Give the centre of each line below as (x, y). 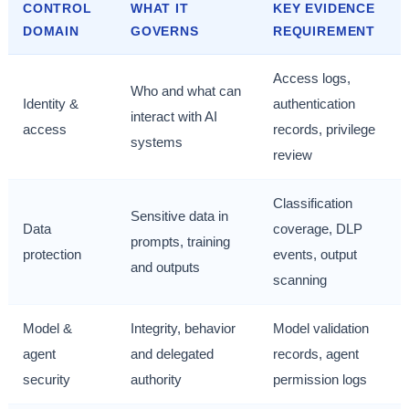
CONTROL (58, 9)
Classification (313, 204)
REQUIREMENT (324, 32)
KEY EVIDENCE (324, 9)
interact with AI (174, 117)
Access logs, (312, 79)
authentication (314, 104)
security (47, 380)
